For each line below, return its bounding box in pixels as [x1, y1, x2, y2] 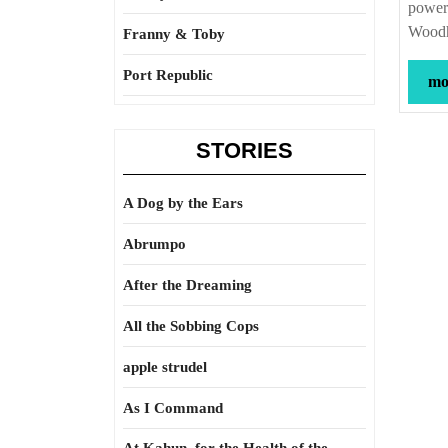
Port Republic [123, 67, 213, 83]
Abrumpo [123, 236, 186, 252]
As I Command [123, 400, 223, 416]
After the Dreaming [123, 277, 252, 293]
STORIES [196, 138, 293, 163]
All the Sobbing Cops [123, 318, 259, 334]
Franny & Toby [123, 26, 225, 42]
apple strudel [123, 359, 207, 375]
